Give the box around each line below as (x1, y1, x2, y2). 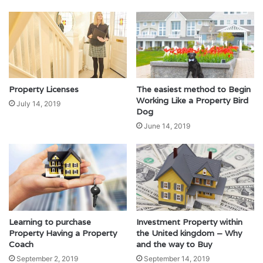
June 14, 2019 (144, 122, 190, 131)
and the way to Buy (136, 238, 212, 249)
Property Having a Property (9, 227, 117, 238)
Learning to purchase (9, 216, 91, 227)
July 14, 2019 (16, 99, 60, 109)
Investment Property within (136, 216, 242, 227)
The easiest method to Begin (136, 84, 251, 95)
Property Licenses (9, 84, 79, 95)
